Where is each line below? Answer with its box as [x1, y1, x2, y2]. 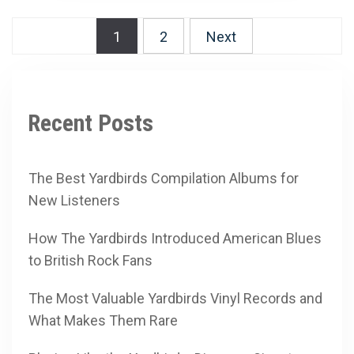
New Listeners [28, 192, 120, 209]
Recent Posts [28, 109, 153, 137]
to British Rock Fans [28, 252, 153, 269]
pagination [11, 42, 114, 70]
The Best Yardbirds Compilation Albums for [28, 170, 299, 187]
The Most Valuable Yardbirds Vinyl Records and [28, 290, 322, 307]
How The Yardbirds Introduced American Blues [28, 230, 322, 247]
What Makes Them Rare [28, 312, 178, 330]
